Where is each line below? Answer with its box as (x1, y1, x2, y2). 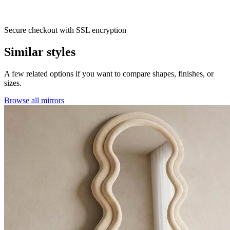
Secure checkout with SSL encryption (4, 26, 126, 35)
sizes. (4, 79, 22, 87)
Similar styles (4, 45, 75, 59)
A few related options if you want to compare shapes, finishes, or (4, 69, 214, 78)
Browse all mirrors (4, 96, 64, 105)
